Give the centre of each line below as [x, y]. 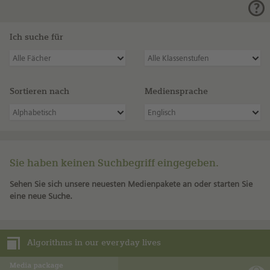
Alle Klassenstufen [179, 58]
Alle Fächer [32, 58]
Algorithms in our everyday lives [94, 242]
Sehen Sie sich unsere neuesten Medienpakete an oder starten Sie [131, 184]
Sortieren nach [39, 91]
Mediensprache [176, 91]
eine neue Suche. [41, 196]
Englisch [162, 112]
